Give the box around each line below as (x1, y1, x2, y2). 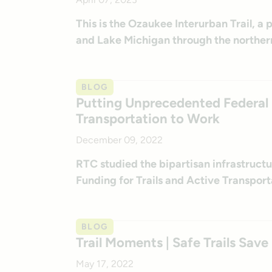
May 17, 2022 (75, 258, 134, 270)
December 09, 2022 (75, 134, 163, 146)
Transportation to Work (75, 110, 220, 127)
